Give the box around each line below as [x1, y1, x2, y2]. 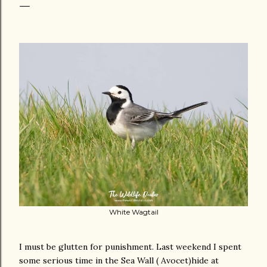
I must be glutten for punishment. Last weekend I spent [19, 241, 241, 252]
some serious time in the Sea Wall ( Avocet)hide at [19, 254, 219, 266]
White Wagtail [108, 207, 159, 216]
